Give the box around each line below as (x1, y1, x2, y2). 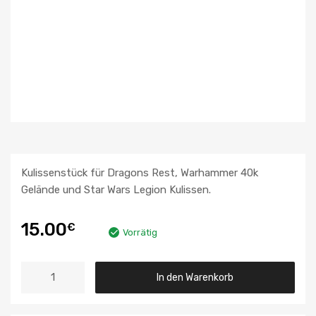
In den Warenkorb (157, 272, 233, 284)
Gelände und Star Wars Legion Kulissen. (21, 183, 211, 197)
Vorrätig (123, 226, 157, 238)
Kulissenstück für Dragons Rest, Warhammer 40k (21, 166, 258, 180)
